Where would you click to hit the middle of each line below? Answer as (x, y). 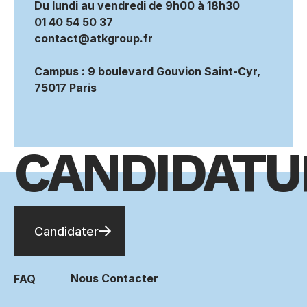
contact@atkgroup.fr (94, 38)
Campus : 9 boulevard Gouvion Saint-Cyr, (147, 71)
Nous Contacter (114, 278)
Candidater (66, 231)
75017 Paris (65, 87)
